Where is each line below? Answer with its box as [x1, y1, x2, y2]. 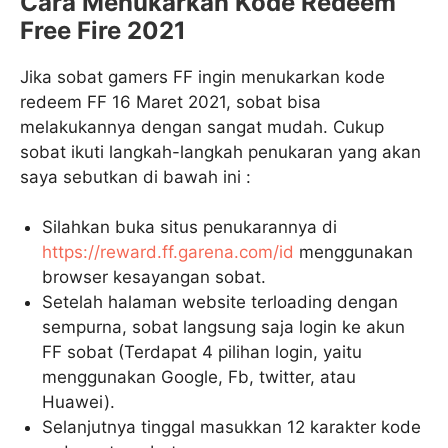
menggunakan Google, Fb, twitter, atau [42, 367, 357, 387]
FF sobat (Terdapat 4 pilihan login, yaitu [42, 342, 363, 362]
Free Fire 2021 [20, 15, 186, 45]
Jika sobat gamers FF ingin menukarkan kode [20, 66, 385, 87]
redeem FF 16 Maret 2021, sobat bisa [20, 91, 321, 112]
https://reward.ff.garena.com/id [42, 242, 295, 262]
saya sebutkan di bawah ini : [20, 166, 251, 187]
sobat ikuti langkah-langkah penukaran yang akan [20, 141, 421, 162]
